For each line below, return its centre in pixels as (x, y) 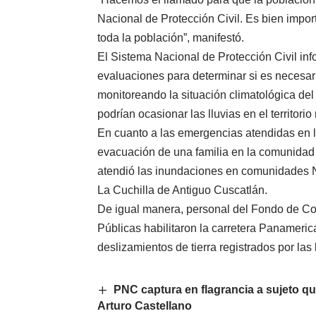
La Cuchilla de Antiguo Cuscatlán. (182, 190)
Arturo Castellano (145, 306)
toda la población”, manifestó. (171, 38)
